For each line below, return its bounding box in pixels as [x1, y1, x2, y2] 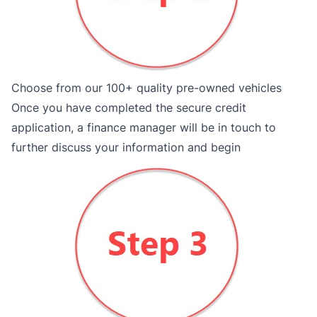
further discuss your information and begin [11, 140, 241, 154]
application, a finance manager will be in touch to [11, 120, 276, 134]
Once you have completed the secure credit [11, 100, 246, 115]
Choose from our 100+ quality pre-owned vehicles [11, 81, 282, 95]
